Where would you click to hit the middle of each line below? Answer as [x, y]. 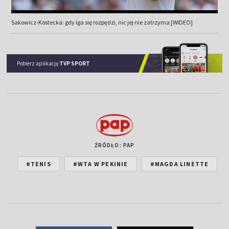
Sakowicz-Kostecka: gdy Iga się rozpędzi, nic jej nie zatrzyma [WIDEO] [102, 22]
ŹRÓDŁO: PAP [114, 145]
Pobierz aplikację [38, 63]
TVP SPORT [75, 63]
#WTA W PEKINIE [100, 164]
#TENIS [38, 164]
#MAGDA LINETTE [179, 164]
